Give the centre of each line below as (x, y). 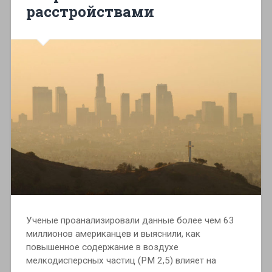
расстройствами (90, 11)
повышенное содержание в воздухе (102, 247)
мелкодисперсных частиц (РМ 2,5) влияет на (121, 260)
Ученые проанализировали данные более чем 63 (130, 220)
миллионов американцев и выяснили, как (113, 233)
